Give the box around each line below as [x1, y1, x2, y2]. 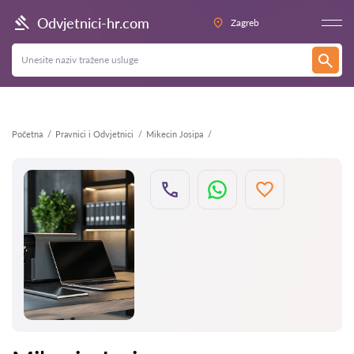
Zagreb [231, 17, 259, 28]
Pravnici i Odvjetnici [55, 129, 134, 139]
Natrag [25, 12, 53, 24]
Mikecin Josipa [146, 129, 203, 139]
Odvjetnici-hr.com [37, 13, 149, 32]
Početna [12, 129, 43, 139]
